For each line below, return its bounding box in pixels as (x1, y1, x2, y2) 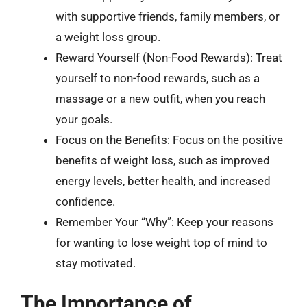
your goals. (56, 112, 112, 126)
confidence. (56, 195, 115, 208)
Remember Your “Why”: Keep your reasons (56, 215, 273, 229)
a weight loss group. (56, 30, 160, 44)
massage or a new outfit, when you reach (56, 92, 265, 106)
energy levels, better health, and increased (56, 174, 271, 188)
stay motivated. (56, 256, 136, 270)
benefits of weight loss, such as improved (56, 153, 270, 167)
